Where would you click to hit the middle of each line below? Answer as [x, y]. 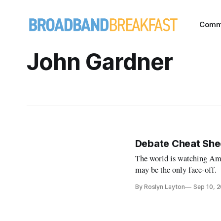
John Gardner [99, 62]
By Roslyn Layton [160, 187]
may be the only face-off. [176, 170]
